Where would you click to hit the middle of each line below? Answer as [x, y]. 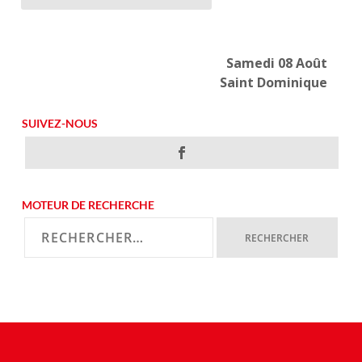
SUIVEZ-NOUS [60, 124]
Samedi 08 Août [277, 63]
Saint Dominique [274, 83]
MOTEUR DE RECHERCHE [88, 205]
